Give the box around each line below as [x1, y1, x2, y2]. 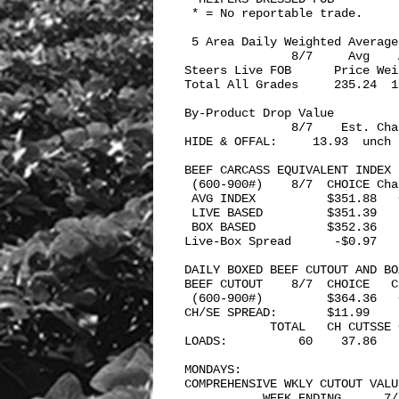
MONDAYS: [184, 362, 248, 377]
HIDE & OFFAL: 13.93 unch [184, 134, 391, 149]
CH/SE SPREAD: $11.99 [184, 305, 370, 320]
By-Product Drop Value [184, 106, 341, 120]
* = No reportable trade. [184, 6, 362, 20]
